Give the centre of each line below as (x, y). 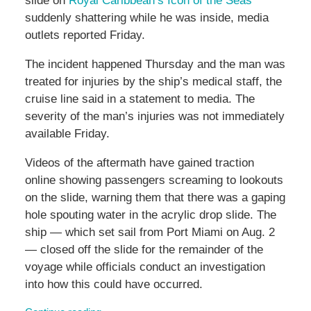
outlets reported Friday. (85, 35)
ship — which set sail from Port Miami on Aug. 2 (150, 233)
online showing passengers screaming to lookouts (154, 180)
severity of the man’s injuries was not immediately (154, 117)
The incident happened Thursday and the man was (155, 65)
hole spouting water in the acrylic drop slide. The (150, 215)
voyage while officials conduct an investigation (145, 267)
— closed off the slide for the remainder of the (144, 250)
